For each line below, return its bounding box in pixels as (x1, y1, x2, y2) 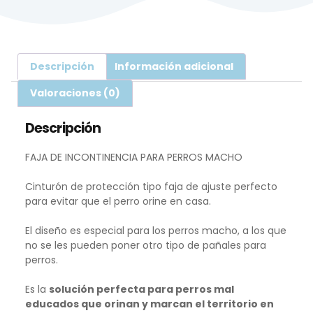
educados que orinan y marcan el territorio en (25, 296, 274, 311)
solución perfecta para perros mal (49, 282, 234, 296)
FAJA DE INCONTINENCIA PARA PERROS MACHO (25, 150, 242, 164)
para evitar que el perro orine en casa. (25, 194, 211, 208)
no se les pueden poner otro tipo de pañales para (25, 238, 266, 252)
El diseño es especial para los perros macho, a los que (25, 223, 286, 238)
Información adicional (115, 59, 234, 73)
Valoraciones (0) (29, 86, 120, 101)
